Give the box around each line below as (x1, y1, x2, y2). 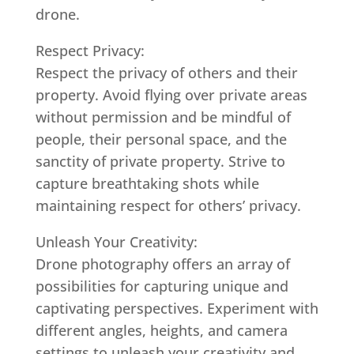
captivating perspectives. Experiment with (35, 299, 318, 318)
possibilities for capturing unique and (35, 277, 288, 296)
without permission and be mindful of (35, 107, 291, 126)
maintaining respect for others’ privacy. (35, 196, 301, 215)
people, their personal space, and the (35, 130, 287, 149)
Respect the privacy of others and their (35, 63, 298, 82)
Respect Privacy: (35, 41, 145, 60)
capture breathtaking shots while (35, 174, 259, 193)
